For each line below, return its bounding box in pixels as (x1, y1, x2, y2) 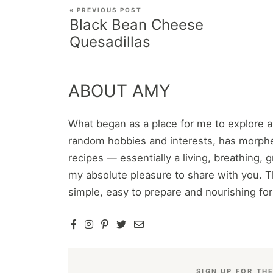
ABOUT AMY (68, 80, 171, 101)
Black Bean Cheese (69, 15, 204, 34)
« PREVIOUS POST (69, 5, 142, 13)
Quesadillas (69, 32, 151, 51)
